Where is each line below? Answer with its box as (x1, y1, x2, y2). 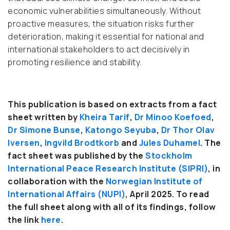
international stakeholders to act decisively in (8, 44, 190, 55)
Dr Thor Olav (161, 124, 215, 136)
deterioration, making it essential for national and (8, 31, 204, 43)
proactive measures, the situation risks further (8, 18, 195, 30)
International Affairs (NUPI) (8, 188, 125, 200)
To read (176, 188, 209, 200)
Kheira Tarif (79, 111, 130, 123)
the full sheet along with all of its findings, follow (8, 201, 216, 213)
